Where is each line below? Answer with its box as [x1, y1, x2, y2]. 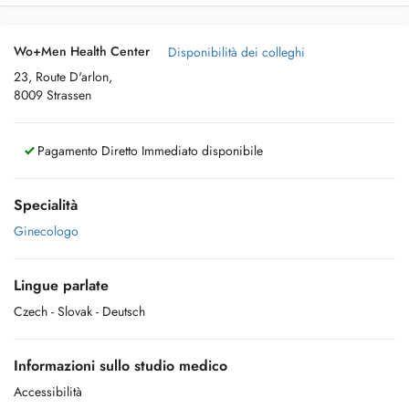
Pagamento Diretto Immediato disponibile [34, 142, 263, 160]
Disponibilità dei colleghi [168, 43, 305, 61]
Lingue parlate [14, 275, 109, 296]
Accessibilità [14, 383, 82, 401]
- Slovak [51, 302, 92, 320]
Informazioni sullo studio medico [14, 355, 227, 376]
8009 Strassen [14, 86, 91, 104]
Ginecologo [14, 222, 79, 240]
